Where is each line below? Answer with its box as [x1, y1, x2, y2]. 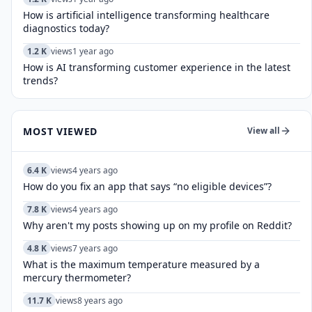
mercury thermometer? [23, 271, 131, 284]
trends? [23, 74, 58, 87]
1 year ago [72, 45, 114, 57]
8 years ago [77, 294, 123, 306]
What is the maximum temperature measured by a [23, 258, 260, 271]
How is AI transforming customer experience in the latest [23, 61, 290, 74]
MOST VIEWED [23, 124, 98, 138]
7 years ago [72, 242, 118, 254]
